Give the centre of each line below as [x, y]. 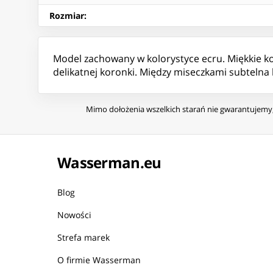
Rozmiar [67, 16]
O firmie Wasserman [99, 260]
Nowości [74, 215]
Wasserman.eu [109, 163]
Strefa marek [83, 238]
